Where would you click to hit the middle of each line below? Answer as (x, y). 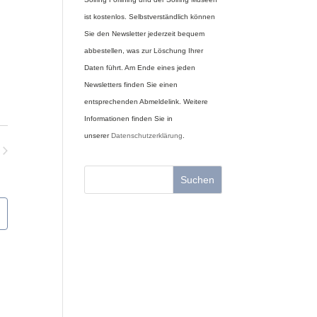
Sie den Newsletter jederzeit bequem (145, 34)
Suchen (197, 180)
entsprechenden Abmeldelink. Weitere (146, 102)
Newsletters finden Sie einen (131, 85)
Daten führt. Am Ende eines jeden (140, 68)
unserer (98, 136)
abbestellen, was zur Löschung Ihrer (144, 51)
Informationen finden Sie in (129, 119)
